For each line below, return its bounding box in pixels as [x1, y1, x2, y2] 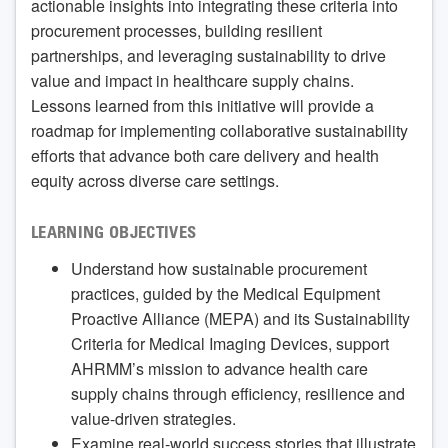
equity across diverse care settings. [31, 169, 279, 193]
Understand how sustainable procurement [71, 257, 367, 281]
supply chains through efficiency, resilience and [71, 382, 405, 406]
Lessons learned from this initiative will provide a [31, 94, 374, 118]
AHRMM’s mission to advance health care [71, 357, 368, 381]
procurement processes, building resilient [31, 19, 322, 43]
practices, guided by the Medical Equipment [71, 282, 380, 306]
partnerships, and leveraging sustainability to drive [31, 44, 386, 68]
